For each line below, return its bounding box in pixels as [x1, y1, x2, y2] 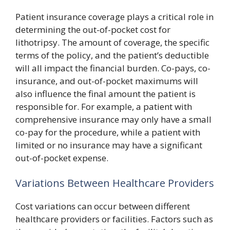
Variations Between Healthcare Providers [15, 176, 214, 190]
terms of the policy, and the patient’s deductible [15, 49, 209, 61]
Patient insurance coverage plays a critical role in [15, 10, 214, 23]
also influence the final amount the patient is [15, 87, 196, 100]
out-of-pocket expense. [15, 151, 108, 164]
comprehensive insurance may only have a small [15, 113, 212, 125]
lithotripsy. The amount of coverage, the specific [15, 36, 209, 48]
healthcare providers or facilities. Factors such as [15, 213, 213, 225]
